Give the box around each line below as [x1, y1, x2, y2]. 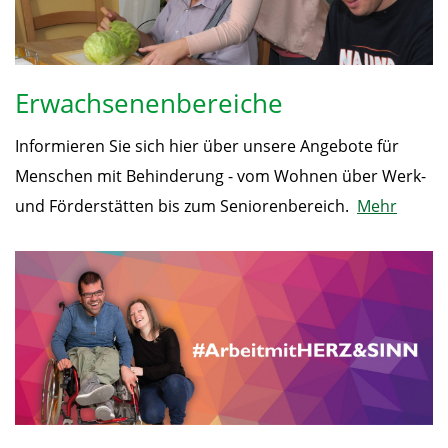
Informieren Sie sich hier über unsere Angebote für [15, 134, 399, 157]
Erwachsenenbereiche [15, 84, 283, 121]
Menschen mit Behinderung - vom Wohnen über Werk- [15, 164, 426, 187]
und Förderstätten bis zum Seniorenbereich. [15, 194, 357, 217]
